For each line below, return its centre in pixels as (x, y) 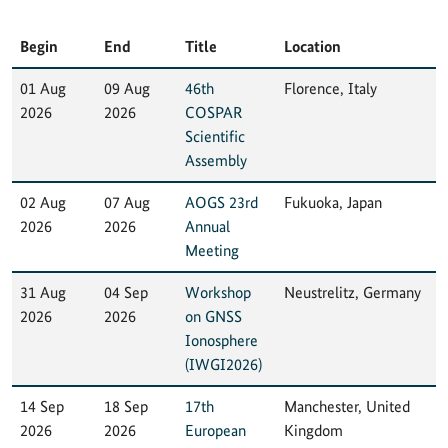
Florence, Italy (330, 88)
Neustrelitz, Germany (352, 292)
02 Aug (43, 202)
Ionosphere (221, 340)
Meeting (212, 250)
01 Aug (43, 88)
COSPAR (213, 112)
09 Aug (127, 88)
